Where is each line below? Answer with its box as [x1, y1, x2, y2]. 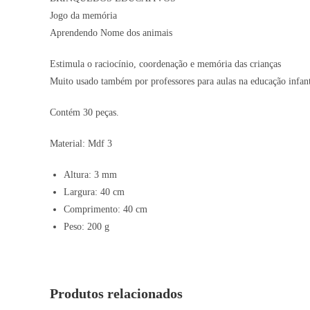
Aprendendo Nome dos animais [50, 28, 172, 38]
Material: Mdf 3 [50, 138, 112, 149]
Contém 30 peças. [50, 107, 119, 118]
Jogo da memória [50, 10, 117, 21]
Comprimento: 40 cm [64, 204, 147, 215]
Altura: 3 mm [64, 170, 117, 180]
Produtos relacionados [50, 286, 183, 301]
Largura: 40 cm [64, 187, 125, 197]
